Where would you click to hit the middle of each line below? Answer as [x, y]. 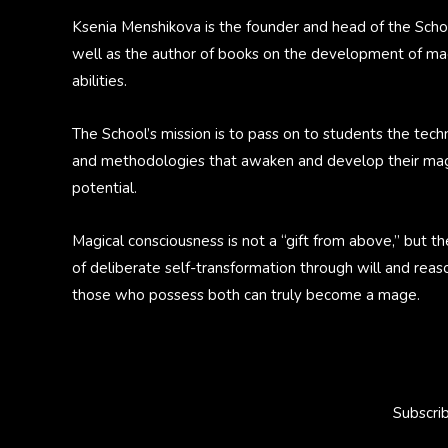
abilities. [99, 80]
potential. [104, 187]
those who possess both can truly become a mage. [246, 295]
